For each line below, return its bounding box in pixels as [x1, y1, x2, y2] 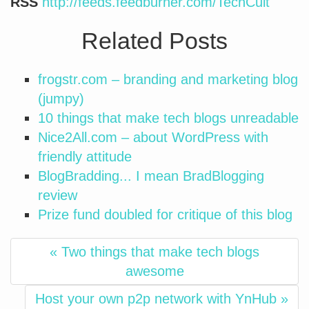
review [38, 188, 77, 203]
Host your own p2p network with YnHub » [35, 291, 288, 306]
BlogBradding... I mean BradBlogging [38, 168, 264, 183]
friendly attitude [38, 149, 132, 164]
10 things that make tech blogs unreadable [38, 110, 299, 126]
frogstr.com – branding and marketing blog [38, 72, 298, 87]
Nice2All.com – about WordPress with [38, 130, 268, 145]
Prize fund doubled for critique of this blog [38, 207, 292, 222]
